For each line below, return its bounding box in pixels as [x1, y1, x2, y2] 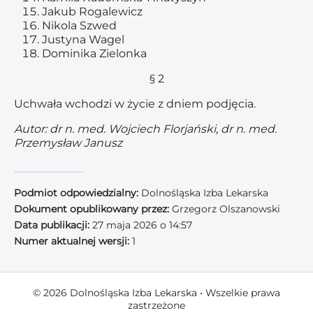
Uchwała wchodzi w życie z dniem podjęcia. [14, 97, 256, 110]
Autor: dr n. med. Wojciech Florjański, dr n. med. [14, 122, 277, 136]
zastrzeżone [128, 299, 185, 312]
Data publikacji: [14, 219, 89, 231]
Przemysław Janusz [14, 136, 122, 150]
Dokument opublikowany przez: [14, 203, 169, 215]
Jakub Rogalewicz [42, 5, 143, 18]
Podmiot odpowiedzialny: [14, 187, 138, 199]
